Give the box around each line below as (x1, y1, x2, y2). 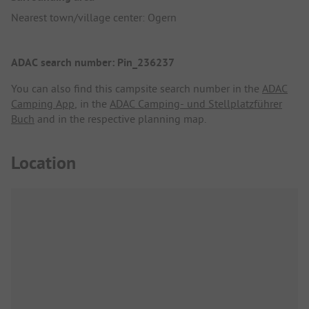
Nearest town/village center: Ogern (11, 10, 177, 25)
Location (11, 150, 76, 175)
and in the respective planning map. (34, 112, 206, 126)
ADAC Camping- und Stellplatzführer (110, 97, 282, 111)
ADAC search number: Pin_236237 (11, 55, 175, 70)
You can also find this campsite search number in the (11, 81, 262, 96)
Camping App (11, 97, 74, 111)
